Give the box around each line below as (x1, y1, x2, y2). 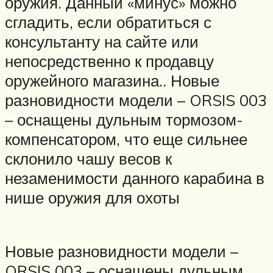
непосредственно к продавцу (5, 51, 214, 71)
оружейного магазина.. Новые (5, 71, 219, 91)
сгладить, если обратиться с (5, 12, 211, 32)
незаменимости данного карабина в (5, 168, 264, 188)
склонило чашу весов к (5, 149, 172, 169)
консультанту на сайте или (5, 32, 199, 52)
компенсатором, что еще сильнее (5, 129, 247, 149)
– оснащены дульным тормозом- (5, 110, 243, 130)
